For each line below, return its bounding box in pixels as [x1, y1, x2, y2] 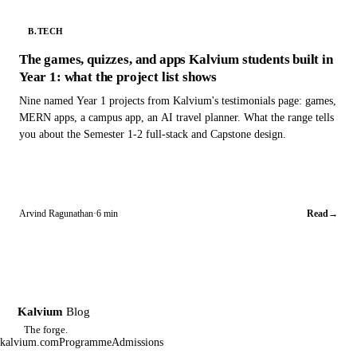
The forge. [24, 324, 68, 336]
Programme [59, 336, 112, 349]
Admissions [112, 336, 163, 349]
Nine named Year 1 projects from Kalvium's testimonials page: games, [19, 94, 336, 108]
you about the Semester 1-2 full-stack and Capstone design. [19, 127, 286, 141]
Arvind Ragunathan [19, 208, 93, 220]
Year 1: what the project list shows [19, 69, 218, 85]
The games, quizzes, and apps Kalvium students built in [19, 52, 333, 68]
